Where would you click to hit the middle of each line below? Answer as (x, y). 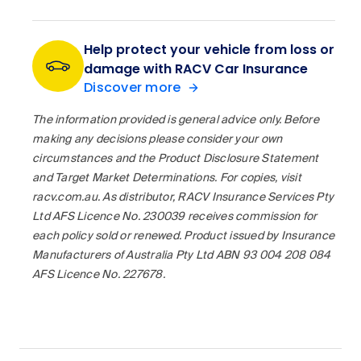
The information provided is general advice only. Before (176, 120)
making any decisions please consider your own (158, 140)
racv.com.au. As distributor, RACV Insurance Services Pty (183, 198)
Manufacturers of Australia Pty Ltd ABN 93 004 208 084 (182, 256)
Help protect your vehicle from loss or (209, 50)
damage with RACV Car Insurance (196, 69)
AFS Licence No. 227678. (99, 275)
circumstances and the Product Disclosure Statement (176, 159)
